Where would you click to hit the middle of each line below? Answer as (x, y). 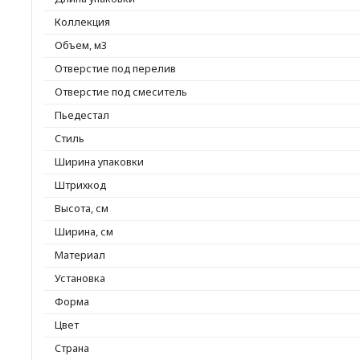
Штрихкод (80, 185)
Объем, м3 (81, 45)
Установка (80, 278)
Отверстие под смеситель (121, 92)
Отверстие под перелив (115, 68)
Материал (80, 255)
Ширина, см (84, 231)
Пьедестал (82, 115)
